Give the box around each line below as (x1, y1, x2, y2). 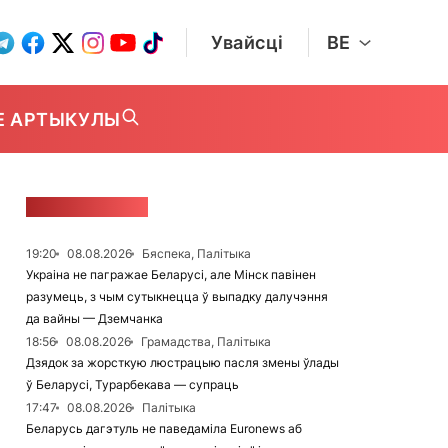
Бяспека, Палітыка (142, 246, 251, 261)
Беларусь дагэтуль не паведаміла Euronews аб (26, 421, 302, 436)
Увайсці (211, 32, 284, 53)
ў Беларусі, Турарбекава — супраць (26, 377, 239, 392)
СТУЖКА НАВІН (26, 197, 148, 217)
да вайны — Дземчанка (26, 311, 163, 326)
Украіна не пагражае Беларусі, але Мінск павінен (26, 267, 316, 282)
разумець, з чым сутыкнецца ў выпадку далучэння (26, 289, 328, 304)
